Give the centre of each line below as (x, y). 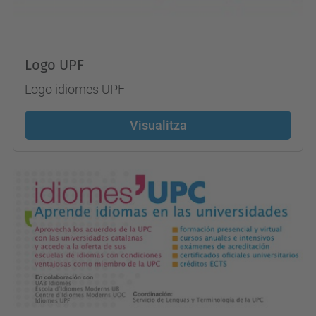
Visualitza (158, 125)
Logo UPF (54, 65)
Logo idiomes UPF (75, 89)
